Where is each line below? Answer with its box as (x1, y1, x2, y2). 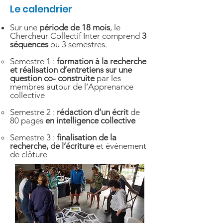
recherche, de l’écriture (10, 141, 94, 151)
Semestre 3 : (10, 132, 57, 142)
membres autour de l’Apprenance (10, 82, 133, 92)
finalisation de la (57, 132, 116, 142)
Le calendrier (10, 2, 72, 16)
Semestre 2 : (10, 107, 57, 117)
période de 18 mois (39, 22, 110, 32)
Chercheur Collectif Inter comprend (10, 31, 142, 41)
